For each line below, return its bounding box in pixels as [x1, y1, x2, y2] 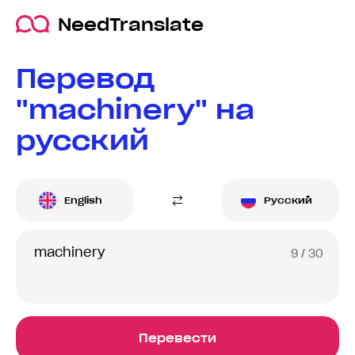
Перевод [16, 61, 155, 96]
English [64, 194, 102, 207]
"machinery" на [16, 92, 254, 127]
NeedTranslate [58, 13, 204, 36]
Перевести [139, 330, 216, 346]
